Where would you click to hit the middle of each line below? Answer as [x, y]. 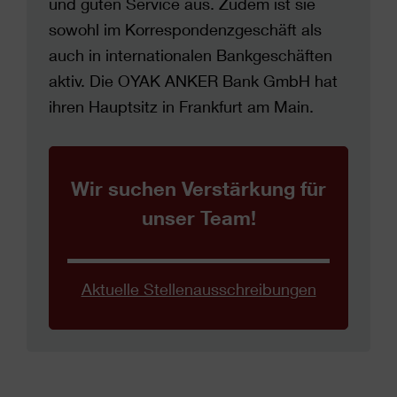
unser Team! [198, 218]
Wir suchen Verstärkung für [198, 188]
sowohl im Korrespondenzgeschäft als [185, 29]
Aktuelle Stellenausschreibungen [198, 289]
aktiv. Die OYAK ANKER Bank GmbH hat [193, 81]
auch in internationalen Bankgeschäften [191, 55]
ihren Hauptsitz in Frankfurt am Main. [181, 106]
